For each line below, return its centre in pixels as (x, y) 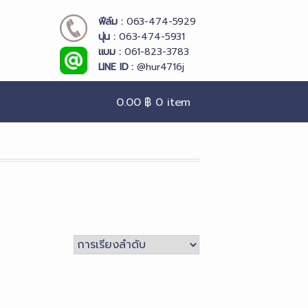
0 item (173, 102)
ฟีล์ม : (110, 22)
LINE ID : (116, 67)
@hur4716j (159, 67)
